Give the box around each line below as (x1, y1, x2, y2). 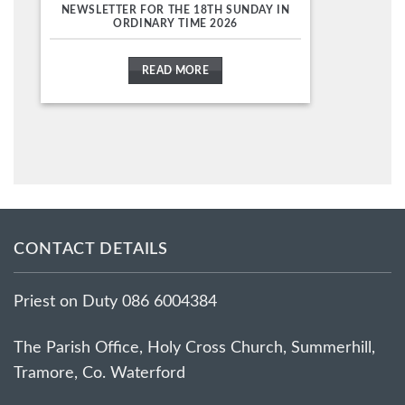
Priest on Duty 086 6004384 (14, 293, 217, 309)
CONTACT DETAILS (14, 240, 169, 257)
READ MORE (141, 65, 210, 77)
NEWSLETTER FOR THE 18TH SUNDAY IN (61, 5, 290, 16)
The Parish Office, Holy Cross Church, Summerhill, (14, 339, 375, 355)
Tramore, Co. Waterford (14, 364, 185, 381)
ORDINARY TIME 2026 (113, 18, 238, 30)
